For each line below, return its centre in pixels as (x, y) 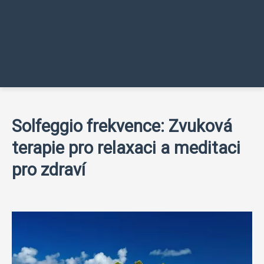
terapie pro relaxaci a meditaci (126, 148)
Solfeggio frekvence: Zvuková (122, 126)
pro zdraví (49, 170)
